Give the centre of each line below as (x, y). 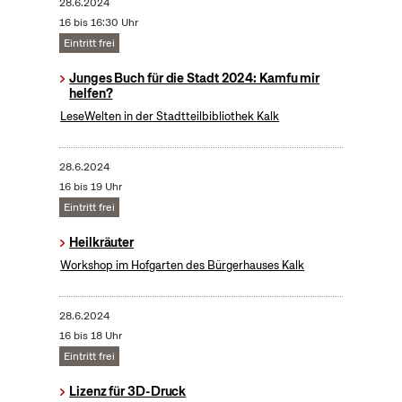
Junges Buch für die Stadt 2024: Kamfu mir (195, 79)
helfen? (91, 94)
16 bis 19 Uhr (90, 187)
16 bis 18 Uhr (90, 336)
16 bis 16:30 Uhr (98, 23)
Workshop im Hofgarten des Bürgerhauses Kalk (183, 266)
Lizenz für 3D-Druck (128, 392)
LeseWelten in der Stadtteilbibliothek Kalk (170, 117)
